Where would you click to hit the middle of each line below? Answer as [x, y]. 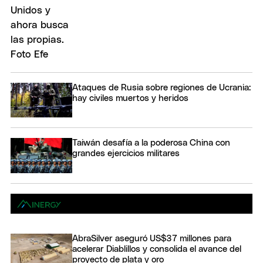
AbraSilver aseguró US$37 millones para [152, 239]
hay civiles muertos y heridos [130, 98]
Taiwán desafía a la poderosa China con [151, 143]
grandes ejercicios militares [126, 154]
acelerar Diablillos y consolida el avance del [157, 249]
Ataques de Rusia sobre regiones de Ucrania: [161, 87]
